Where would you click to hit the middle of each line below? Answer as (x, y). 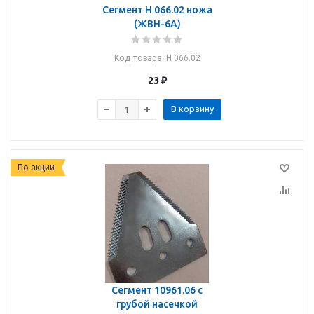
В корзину (192, 109)
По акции (36, 167)
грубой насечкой (157, 304)
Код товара (138, 58)
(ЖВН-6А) (157, 24)
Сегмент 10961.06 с (133, 290)
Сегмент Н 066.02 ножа (157, 10)
